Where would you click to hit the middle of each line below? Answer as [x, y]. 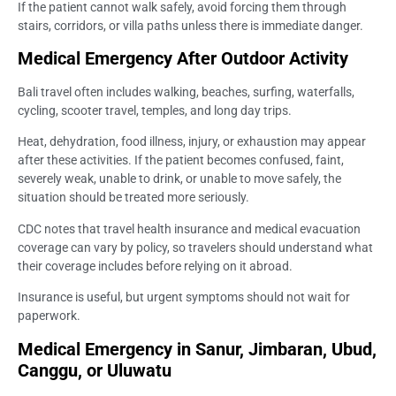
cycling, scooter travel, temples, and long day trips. [155, 111]
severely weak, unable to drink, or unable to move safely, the [179, 179]
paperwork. [49, 316]
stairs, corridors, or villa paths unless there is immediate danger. [190, 25]
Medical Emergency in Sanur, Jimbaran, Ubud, [197, 349]
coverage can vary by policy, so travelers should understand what [195, 247]
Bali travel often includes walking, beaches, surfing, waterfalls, [186, 92]
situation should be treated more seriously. [133, 198]
